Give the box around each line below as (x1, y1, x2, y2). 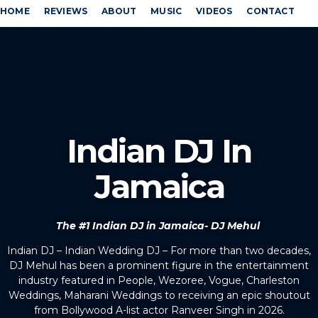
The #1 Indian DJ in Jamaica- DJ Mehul (55, 219, 263, 232)
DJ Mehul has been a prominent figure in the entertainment (9, 259, 309, 273)
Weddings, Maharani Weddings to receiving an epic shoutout (8, 289, 310, 302)
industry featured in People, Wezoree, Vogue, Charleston (18, 274, 300, 287)
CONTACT (246, 6, 295, 16)
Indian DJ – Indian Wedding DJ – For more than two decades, (7, 244, 311, 258)
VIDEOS (196, 6, 233, 16)
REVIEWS (43, 6, 88, 16)
